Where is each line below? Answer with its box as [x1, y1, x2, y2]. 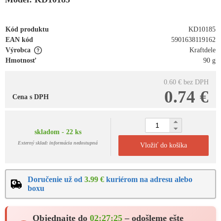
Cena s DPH [12, 93, 49, 101]
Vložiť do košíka [140, 142, 187, 149]
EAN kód [5, 36, 33, 43]
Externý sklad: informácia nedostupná [18, 140, 98, 146]
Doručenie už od [28, 175, 84, 184]
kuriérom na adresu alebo [104, 175, 192, 184]
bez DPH [184, 78, 209, 86]
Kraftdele [189, 46, 216, 54]
